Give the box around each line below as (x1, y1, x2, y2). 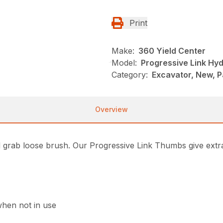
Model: (111, 57, 137, 68)
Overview (95, 105, 128, 113)
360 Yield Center (138, 45, 206, 56)
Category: (111, 69, 148, 80)
